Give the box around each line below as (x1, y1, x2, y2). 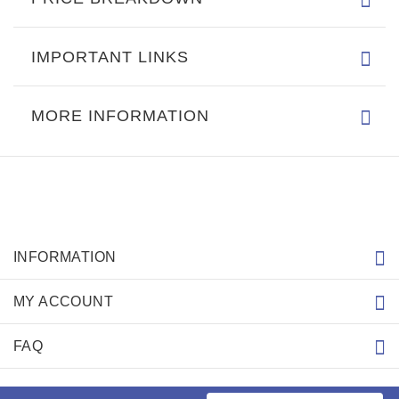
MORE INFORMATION (31, 107, 209, 126)
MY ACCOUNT (13, 294, 113, 310)
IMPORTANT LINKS (31, 48, 189, 67)
